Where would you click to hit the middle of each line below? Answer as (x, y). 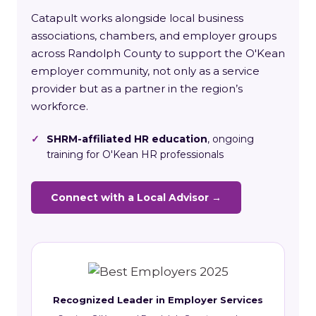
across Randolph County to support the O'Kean (158, 53)
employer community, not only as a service (145, 71)
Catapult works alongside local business (137, 18)
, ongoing (231, 139)
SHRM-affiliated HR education (127, 139)
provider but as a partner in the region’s (137, 88)
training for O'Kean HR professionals (135, 154)
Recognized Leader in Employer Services (158, 299)
